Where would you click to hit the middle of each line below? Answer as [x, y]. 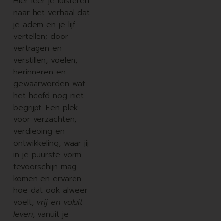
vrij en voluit [59, 202]
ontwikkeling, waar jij [51, 143]
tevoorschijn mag [45, 166]
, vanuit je [50, 214]
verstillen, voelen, [45, 60]
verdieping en [39, 131]
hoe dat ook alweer [50, 190]
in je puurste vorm [47, 155]
